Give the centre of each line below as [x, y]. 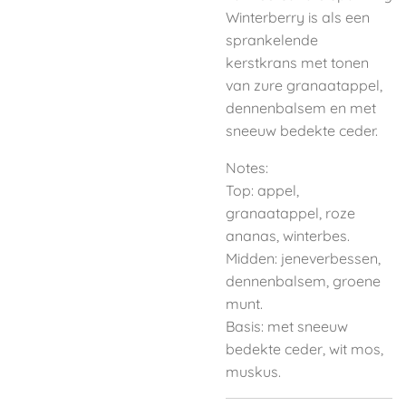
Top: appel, [262, 190]
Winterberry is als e [290, 17]
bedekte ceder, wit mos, [304, 349]
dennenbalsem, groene [303, 281]
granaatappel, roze [290, 213]
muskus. [253, 372]
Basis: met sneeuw [287, 326]
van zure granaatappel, [304, 85]
